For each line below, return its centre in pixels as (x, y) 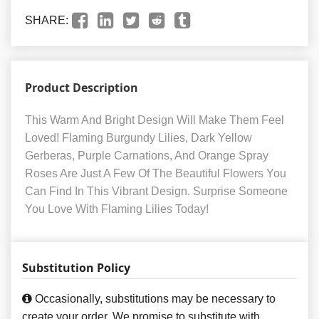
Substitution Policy (76, 268)
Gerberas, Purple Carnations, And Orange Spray (147, 156)
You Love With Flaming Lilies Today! (117, 209)
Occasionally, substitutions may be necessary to (154, 299)
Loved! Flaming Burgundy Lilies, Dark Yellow (138, 138)
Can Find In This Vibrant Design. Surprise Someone (156, 192)
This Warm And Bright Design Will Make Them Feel (155, 120)
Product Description (82, 88)
